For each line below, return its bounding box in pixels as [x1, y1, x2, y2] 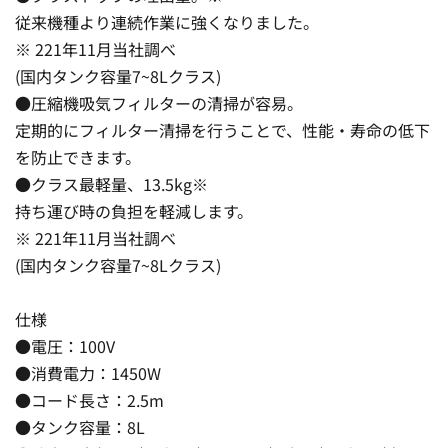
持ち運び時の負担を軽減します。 [15, 198, 253, 223]
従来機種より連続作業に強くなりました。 [15, 9, 319, 34]
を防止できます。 [15, 144, 141, 169]
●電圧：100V [15, 333, 115, 358]
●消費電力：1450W [15, 360, 161, 385]
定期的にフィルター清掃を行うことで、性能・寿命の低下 [15, 117, 430, 142]
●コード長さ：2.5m [15, 387, 164, 412]
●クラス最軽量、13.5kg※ [15, 171, 208, 196]
